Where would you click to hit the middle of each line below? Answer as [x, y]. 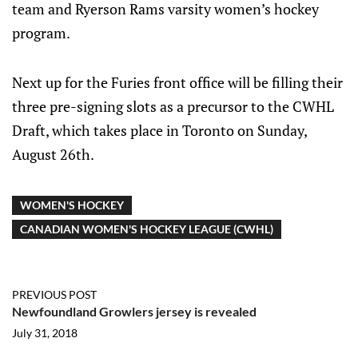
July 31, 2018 [45, 333]
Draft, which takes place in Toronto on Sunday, [159, 130]
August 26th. [53, 154]
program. [41, 33]
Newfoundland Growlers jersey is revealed [134, 311]
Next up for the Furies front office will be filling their [177, 82]
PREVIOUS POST [54, 294]
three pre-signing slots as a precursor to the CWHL [173, 106]
